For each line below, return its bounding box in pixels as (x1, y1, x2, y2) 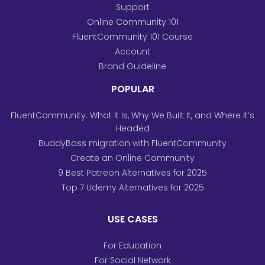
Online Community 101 (86, 16, 179, 28)
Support (115, 1, 150, 14)
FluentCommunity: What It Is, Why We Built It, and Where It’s (11, 109, 254, 122)
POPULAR (111, 82, 154, 96)
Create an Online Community (70, 152, 195, 164)
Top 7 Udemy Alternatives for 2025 (61, 181, 204, 193)
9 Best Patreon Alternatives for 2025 (58, 166, 207, 179)
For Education (104, 240, 161, 252)
